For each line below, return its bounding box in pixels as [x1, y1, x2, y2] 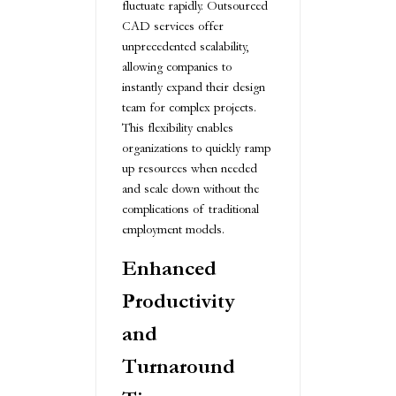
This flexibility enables [122, 119, 233, 135]
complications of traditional [122, 201, 259, 217]
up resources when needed [122, 160, 257, 176]
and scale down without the [122, 180, 259, 196]
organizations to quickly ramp [122, 140, 270, 156]
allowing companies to [122, 58, 232, 74]
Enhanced [122, 256, 217, 281]
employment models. [122, 221, 225, 237]
